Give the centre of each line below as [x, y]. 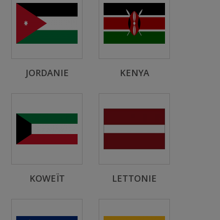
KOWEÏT [47, 178]
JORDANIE [47, 73]
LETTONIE [134, 178]
